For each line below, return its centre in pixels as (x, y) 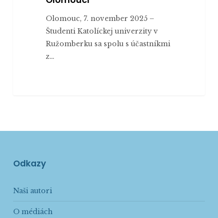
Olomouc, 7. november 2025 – (100, 18)
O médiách (33, 212)
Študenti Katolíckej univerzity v (102, 31)
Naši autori (32, 191)
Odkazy (29, 163)
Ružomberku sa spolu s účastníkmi (108, 44)
